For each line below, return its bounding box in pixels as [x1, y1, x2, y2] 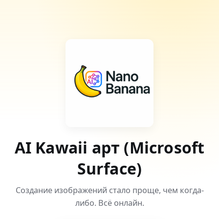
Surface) [77, 158, 142, 179]
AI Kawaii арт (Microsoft [14, 137, 205, 158]
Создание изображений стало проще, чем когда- [15, 185, 204, 196]
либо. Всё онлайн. [75, 197, 144, 208]
